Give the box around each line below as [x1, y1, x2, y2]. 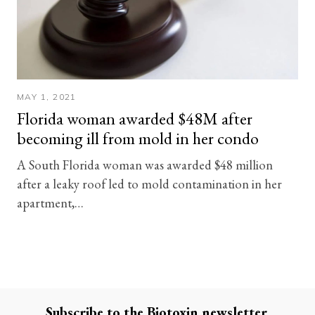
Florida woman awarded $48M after [17, 107, 252, 129]
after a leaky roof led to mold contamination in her [17, 174, 282, 192]
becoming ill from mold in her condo [17, 127, 259, 149]
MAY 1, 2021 [17, 91, 77, 102]
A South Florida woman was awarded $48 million [17, 155, 273, 173]
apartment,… [17, 193, 84, 211]
